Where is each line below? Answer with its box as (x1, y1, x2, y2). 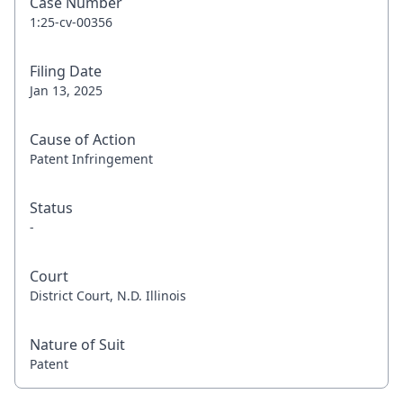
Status (30, 198, 73, 218)
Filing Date (30, 61, 102, 81)
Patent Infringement (30, 150, 153, 167)
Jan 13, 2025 (30, 82, 103, 99)
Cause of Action (30, 130, 136, 149)
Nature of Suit (30, 335, 125, 354)
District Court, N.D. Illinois (30, 287, 186, 304)
